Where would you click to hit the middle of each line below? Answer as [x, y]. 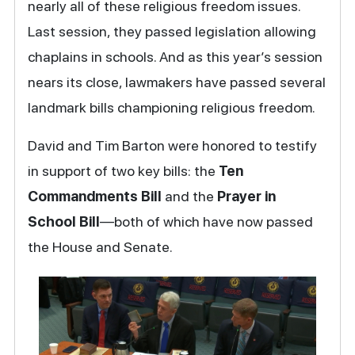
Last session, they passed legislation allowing [172, 32]
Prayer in [247, 197]
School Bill [64, 222]
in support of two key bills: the [124, 171]
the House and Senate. [101, 247]
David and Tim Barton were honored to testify [173, 146]
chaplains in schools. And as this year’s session [176, 57]
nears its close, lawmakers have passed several [177, 82]
